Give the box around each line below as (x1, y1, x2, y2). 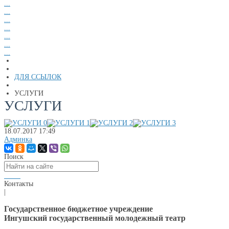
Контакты (4, 180, 33, 188)
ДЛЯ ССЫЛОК (14, 73, 61, 81)
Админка (4, 135, 32, 143)
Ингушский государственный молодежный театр (4, 214, 186, 222)
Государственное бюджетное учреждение (4, 204, 153, 213)
